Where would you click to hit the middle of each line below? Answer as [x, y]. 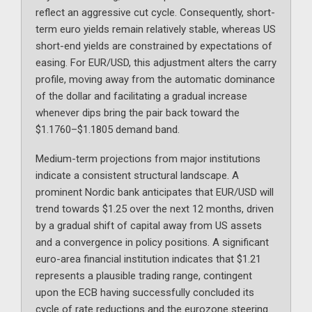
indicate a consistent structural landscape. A [137, 176]
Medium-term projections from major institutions [148, 159]
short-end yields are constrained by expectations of [154, 46]
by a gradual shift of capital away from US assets [149, 226]
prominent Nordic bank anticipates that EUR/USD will [155, 193]
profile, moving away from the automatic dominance [155, 80]
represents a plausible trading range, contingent [144, 276]
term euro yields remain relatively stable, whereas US [156, 30]
